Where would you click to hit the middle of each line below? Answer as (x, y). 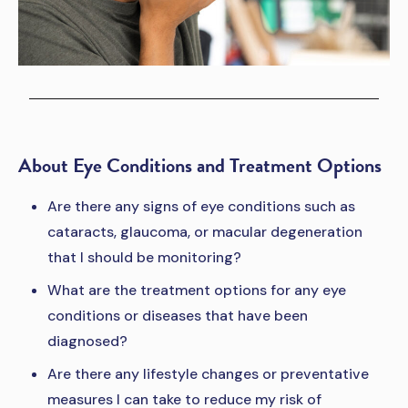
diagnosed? (87, 342)
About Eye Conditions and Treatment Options (200, 166)
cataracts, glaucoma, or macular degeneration (205, 232)
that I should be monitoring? (144, 258)
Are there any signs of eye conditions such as (201, 207)
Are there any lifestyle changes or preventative (208, 374)
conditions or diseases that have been (178, 316)
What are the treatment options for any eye (197, 291)
